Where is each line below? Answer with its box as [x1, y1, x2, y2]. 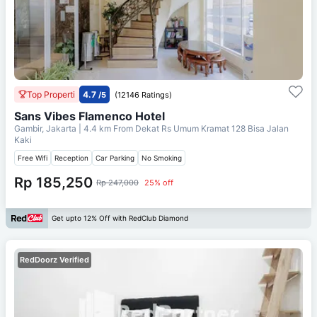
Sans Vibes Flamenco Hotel [14, 108, 165, 123]
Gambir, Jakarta [14, 122, 79, 134]
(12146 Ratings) [115, 89, 172, 100]
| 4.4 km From [79, 122, 133, 134]
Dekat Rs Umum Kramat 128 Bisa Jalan [135, 122, 289, 134]
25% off [144, 177, 173, 188]
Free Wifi [18, 153, 47, 162]
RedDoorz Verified [20, 254, 89, 265]
